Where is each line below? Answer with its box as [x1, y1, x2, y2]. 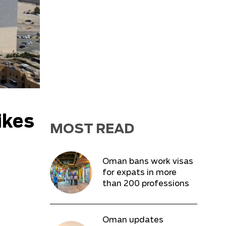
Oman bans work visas [102, 157, 193, 166]
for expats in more [102, 168, 177, 177]
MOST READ [49, 123, 134, 136]
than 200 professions [102, 180, 189, 188]
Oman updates [102, 216, 163, 224]
